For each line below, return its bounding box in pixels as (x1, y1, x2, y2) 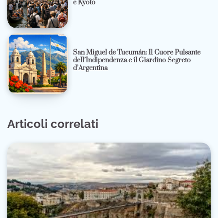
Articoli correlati (7, 117, 98, 131)
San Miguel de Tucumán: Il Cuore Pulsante (73, 48, 201, 57)
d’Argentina (73, 64, 108, 73)
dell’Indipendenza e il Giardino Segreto (73, 56, 191, 65)
